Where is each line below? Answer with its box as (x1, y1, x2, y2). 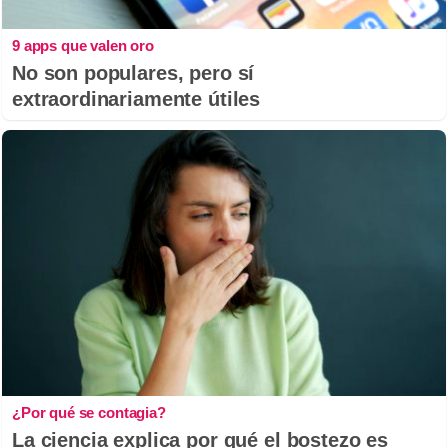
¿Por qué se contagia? (12, 404, 166, 421)
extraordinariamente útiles (12, 87, 261, 110)
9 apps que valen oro (12, 36, 154, 54)
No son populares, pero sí (12, 61, 255, 84)
